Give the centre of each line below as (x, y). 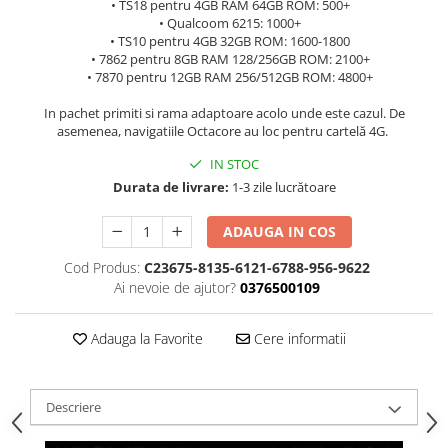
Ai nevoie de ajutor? (174, 288)
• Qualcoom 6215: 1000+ (224, 23)
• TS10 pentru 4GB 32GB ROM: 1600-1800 (224, 41)
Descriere (73, 407)
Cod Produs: (101, 268)
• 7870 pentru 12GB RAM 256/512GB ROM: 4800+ (224, 77)
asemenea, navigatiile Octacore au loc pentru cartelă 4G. (224, 131)
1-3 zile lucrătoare (282, 187)
